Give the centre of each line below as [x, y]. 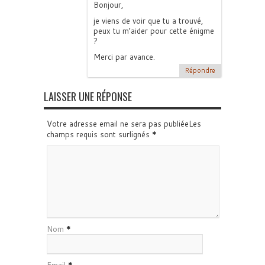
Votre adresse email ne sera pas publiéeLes [124, 123]
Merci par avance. [124, 56]
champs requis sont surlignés [99, 134]
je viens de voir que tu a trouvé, [148, 20]
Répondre [200, 70]
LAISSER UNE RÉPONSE [88, 96]
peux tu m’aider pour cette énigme [154, 30]
